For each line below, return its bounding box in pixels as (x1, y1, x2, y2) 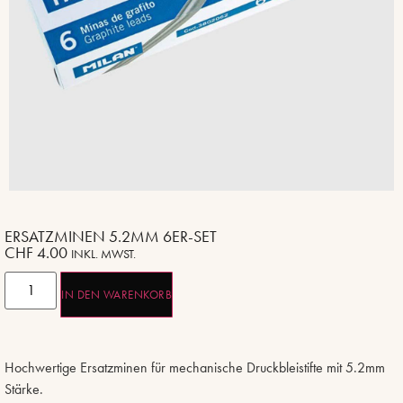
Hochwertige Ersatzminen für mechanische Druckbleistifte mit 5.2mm (4, 358, 385, 378)
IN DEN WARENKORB (61, 287, 173, 303)
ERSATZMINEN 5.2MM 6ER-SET (4, 226, 217, 247)
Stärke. (4, 380, 43, 399)
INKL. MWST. (71, 246, 136, 263)
